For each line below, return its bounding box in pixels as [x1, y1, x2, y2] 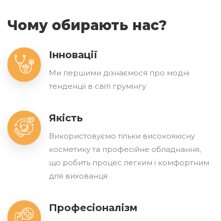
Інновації [49, 49, 98, 61]
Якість [49, 112, 83, 124]
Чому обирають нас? [7, 17, 167, 34]
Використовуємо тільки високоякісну [49, 131, 195, 141]
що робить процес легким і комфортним [49, 158, 210, 168]
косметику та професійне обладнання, [49, 145, 201, 154]
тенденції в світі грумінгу [49, 81, 147, 91]
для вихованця [49, 171, 108, 181]
